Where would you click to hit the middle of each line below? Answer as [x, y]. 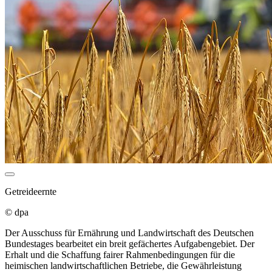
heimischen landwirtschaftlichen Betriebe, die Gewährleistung [123, 265]
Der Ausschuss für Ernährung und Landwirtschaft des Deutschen [129, 233]
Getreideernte [31, 191]
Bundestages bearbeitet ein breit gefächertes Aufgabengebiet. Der [130, 243]
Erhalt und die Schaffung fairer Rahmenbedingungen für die [120, 254]
